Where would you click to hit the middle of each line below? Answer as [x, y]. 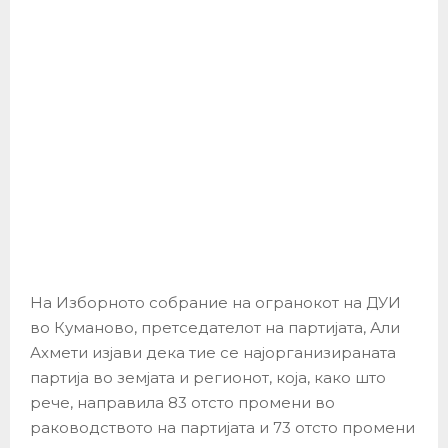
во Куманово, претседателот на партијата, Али [215, 327]
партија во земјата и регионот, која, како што [208, 377]
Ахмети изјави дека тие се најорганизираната [213, 352]
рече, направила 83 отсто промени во [182, 402]
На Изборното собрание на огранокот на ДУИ [215, 302]
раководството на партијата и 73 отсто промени [222, 427]
